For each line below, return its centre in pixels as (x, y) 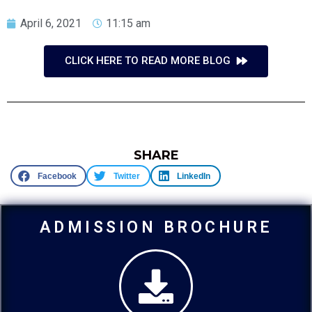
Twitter (126, 176)
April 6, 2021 (51, 23)
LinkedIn (194, 176)
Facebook (57, 176)
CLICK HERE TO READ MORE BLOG (148, 60)
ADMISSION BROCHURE (156, 228)
